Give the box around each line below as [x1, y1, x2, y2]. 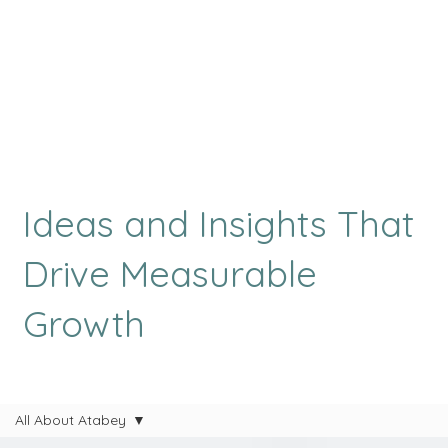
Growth [22, 300, 145, 346]
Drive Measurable [22, 250, 317, 296]
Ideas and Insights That [22, 200, 414, 246]
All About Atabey [15, 411, 126, 430]
